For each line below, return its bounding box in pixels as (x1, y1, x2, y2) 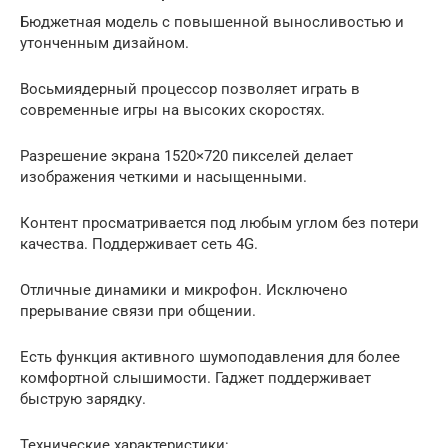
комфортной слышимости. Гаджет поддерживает (20, 368, 371, 387)
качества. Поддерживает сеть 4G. (20, 234, 258, 253)
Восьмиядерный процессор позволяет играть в (20, 79, 360, 98)
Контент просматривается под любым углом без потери (20, 213, 419, 232)
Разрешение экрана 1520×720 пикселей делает (20, 146, 353, 165)
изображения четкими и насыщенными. (20, 167, 307, 186)
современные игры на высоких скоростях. (20, 100, 325, 119)
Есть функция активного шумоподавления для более (20, 347, 400, 366)
